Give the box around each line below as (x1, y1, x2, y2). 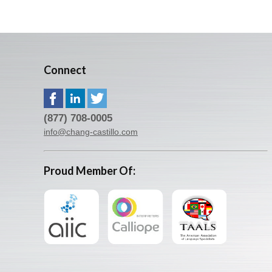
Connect (44, 63, 86, 77)
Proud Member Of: (44, 164, 135, 178)
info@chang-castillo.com (44, 127, 138, 137)
